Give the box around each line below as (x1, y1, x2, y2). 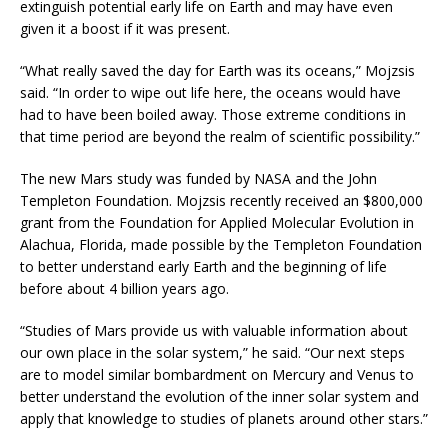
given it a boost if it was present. (20, 18, 230, 38)
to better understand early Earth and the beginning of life (20, 256, 387, 276)
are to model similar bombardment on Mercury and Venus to (20, 364, 414, 384)
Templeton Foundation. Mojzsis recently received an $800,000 (20, 190, 423, 210)
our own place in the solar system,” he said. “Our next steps (20, 342, 405, 362)
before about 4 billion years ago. (20, 278, 229, 298)
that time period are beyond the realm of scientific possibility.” (20, 126, 420, 146)
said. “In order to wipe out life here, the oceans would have (20, 82, 401, 102)
